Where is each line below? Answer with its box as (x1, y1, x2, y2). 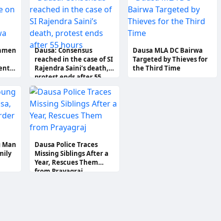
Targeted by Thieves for (132, 55, 208, 64)
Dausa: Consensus (35, 46, 93, 55)
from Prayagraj (35, 167, 83, 176)
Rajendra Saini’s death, (35, 64, 109, 73)
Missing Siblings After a (35, 149, 109, 158)
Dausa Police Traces (35, 140, 98, 149)
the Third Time (132, 64, 181, 73)
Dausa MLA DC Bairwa (132, 46, 203, 55)
